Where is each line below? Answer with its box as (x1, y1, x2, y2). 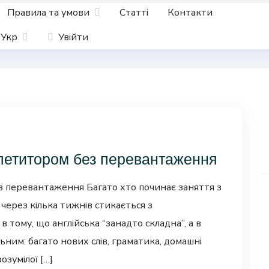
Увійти (58, 30, 88, 44)
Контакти (168, 5, 213, 19)
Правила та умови (7, 5, 89, 19)
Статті (119, 5, 148, 19)
